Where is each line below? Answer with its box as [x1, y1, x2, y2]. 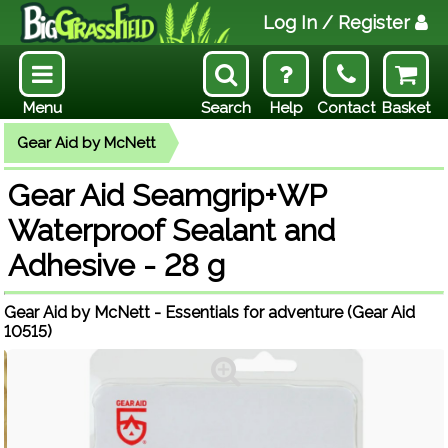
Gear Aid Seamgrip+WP [8, 178, 327, 213]
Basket [382, 99, 430, 117]
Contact [317, 99, 375, 117]
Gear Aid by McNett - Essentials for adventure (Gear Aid [4, 303, 415, 322]
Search [201, 99, 251, 117]
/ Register [317, 12, 410, 33]
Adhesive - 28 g [8, 248, 225, 283]
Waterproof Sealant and [8, 213, 335, 248]
